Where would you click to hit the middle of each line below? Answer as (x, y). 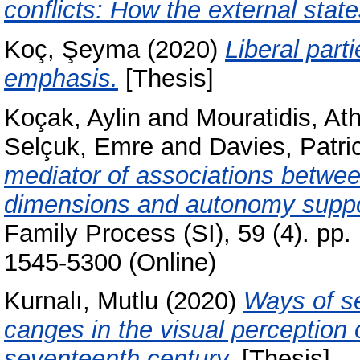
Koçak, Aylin (72, 117)
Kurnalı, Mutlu (81, 301)
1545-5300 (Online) (110, 262)
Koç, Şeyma (72, 49)
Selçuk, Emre (79, 146)
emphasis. (61, 78)
